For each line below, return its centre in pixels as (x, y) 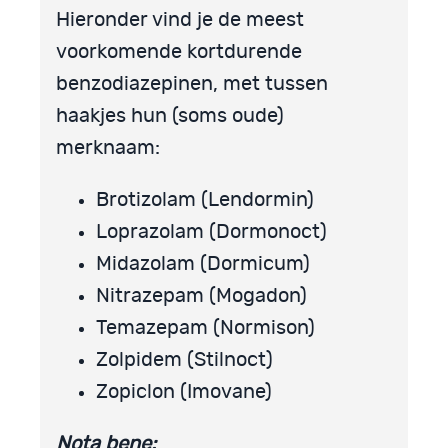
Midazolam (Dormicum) (203, 263)
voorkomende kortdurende (179, 51)
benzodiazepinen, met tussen (192, 83)
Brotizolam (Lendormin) (205, 199)
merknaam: (108, 147)
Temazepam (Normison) (205, 327)
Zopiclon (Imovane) (184, 391)
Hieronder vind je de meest (180, 19)
